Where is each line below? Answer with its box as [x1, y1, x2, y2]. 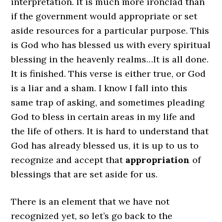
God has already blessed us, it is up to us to [11, 140, 199, 151]
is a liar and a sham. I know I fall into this [11, 82, 188, 94]
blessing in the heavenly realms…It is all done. [11, 54, 209, 65]
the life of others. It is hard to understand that [11, 125, 209, 137]
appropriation [125, 154, 190, 166]
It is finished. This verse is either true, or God [11, 68, 206, 79]
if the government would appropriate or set [11, 10, 198, 22]
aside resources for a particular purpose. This [11, 25, 210, 36]
